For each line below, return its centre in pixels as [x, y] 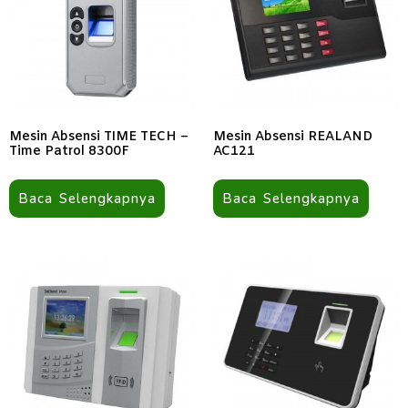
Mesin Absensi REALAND [293, 138]
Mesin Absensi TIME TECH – [99, 138]
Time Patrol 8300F [69, 152]
